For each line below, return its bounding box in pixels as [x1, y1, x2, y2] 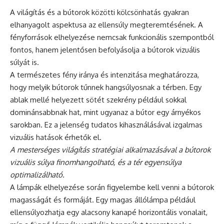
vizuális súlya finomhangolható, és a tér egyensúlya [10, 157, 181, 167]
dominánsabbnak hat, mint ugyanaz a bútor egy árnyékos [10, 107, 201, 117]
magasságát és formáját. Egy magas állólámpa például [10, 195, 195, 205]
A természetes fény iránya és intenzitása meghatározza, [10, 70, 199, 80]
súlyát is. [10, 57, 39, 67]
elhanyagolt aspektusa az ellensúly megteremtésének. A [10, 20, 203, 30]
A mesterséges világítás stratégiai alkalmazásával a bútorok [10, 145, 211, 155]
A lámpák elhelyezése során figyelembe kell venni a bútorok [10, 182, 214, 192]
